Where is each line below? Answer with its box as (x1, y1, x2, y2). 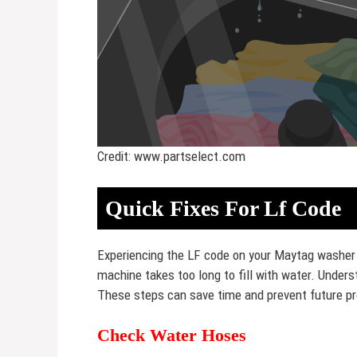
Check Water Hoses (97, 325, 246, 346)
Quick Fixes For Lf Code (105, 195, 341, 221)
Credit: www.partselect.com (97, 148, 245, 165)
